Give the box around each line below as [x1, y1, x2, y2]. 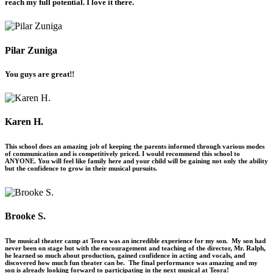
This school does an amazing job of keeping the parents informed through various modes [5, 143, 264, 151]
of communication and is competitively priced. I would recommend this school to [5, 150, 240, 158]
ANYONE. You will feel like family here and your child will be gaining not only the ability [5, 157, 268, 165]
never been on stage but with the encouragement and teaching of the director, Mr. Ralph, [5, 244, 266, 252]
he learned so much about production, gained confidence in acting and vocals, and [5, 252, 245, 260]
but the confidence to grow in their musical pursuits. [5, 165, 157, 172]
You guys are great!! [5, 69, 74, 79]
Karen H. [5, 116, 43, 127]
